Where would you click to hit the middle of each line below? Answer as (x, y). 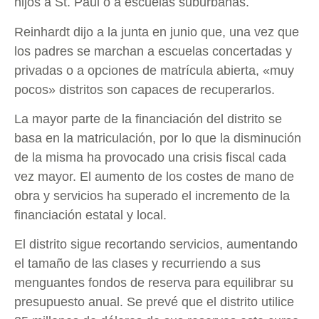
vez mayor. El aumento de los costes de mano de (154, 176)
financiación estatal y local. (92, 215)
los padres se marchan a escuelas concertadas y (153, 51)
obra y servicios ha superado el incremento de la (152, 195)
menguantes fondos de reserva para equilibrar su (154, 283)
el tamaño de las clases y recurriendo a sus (137, 264)
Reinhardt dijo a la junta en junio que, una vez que (157, 32)
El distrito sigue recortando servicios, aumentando (156, 245)
